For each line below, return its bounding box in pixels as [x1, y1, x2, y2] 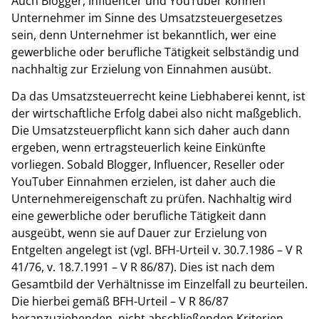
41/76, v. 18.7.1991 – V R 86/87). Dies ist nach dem [11, 259, 275, 276]
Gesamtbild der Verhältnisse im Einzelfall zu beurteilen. [11, 276, 308, 293]
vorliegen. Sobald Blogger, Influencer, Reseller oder [11, 157, 285, 173]
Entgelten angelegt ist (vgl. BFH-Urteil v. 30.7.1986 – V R [11, 242, 303, 258]
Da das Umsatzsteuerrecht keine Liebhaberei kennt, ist [11, 88, 305, 105]
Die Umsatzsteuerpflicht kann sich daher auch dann [11, 122, 290, 139]
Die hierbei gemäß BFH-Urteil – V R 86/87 [11, 293, 229, 310]
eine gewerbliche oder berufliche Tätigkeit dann [11, 208, 266, 224]
